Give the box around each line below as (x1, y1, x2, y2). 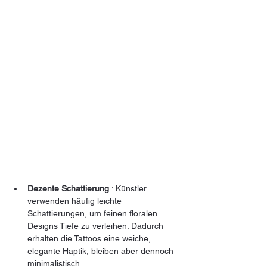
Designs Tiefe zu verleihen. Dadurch (27, 221, 166, 231)
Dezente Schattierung (27, 184, 109, 194)
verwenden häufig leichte (27, 196, 124, 206)
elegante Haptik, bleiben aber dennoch (27, 246, 176, 256)
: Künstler (109, 184, 149, 194)
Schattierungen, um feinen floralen (27, 209, 160, 219)
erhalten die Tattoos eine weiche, (27, 234, 153, 244)
